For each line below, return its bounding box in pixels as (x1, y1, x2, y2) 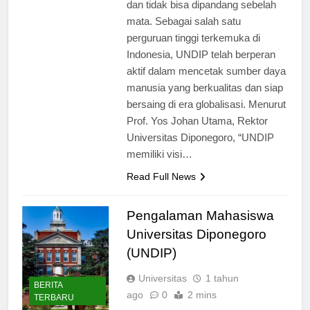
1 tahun (205, 272, 239, 284)
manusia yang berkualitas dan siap (126, 81, 283, 93)
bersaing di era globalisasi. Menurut (126, 98, 286, 110)
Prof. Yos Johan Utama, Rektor (126, 114, 268, 127)
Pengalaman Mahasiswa (126, 208, 274, 223)
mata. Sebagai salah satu (126, 15, 241, 27)
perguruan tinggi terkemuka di (126, 31, 260, 44)
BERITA (34, 280, 62, 291)
